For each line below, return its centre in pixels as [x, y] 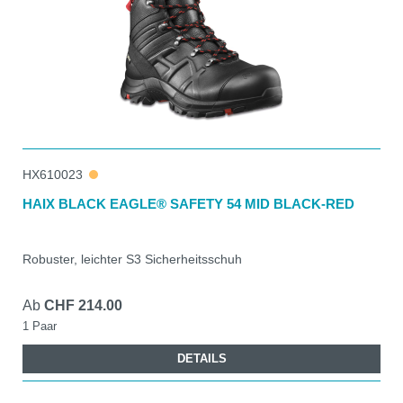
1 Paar [40, 326]
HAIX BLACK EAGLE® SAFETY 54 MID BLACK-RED [188, 203]
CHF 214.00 [83, 305]
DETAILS [201, 358]
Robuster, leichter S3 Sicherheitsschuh [132, 259]
